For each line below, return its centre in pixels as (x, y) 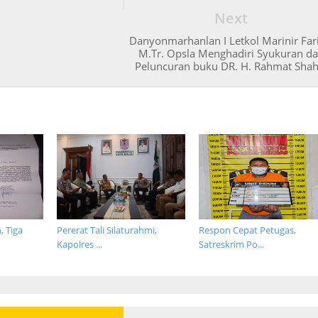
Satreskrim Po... (232, 244)
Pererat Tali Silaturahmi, (106, 230)
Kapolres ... (79, 244)
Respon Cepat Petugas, (248, 230)
